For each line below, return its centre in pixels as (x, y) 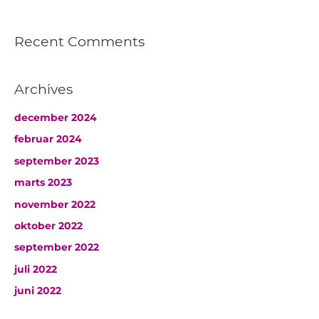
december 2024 (56, 117)
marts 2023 (43, 183)
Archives (43, 89)
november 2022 (55, 204)
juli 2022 (36, 269)
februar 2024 (48, 139)
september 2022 (57, 247)
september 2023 (57, 161)
